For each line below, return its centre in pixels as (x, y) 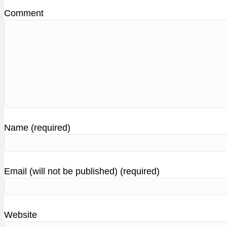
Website (21, 215)
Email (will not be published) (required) (82, 172)
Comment (24, 13)
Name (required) (37, 128)
